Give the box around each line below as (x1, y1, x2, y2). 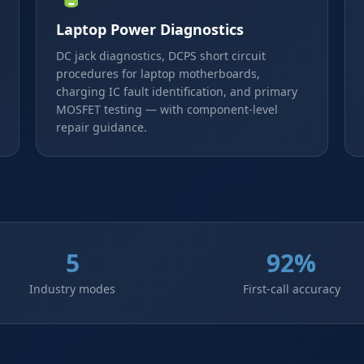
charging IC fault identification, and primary (56, 84, 297, 99)
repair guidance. (56, 119, 147, 135)
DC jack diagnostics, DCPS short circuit (56, 48, 266, 63)
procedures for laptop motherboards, (56, 66, 260, 81)
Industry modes (29, 281, 116, 297)
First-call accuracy (242, 281, 340, 297)
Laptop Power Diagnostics (56, 19, 244, 39)
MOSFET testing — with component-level (56, 102, 278, 117)
